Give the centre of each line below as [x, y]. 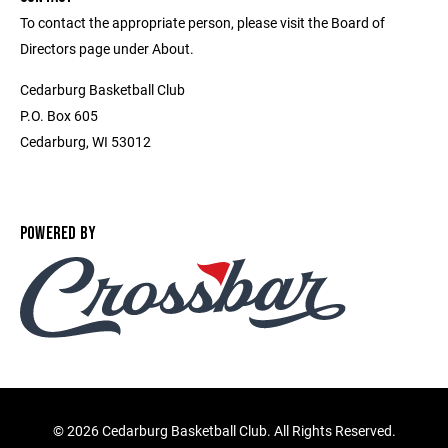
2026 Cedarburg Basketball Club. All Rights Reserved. [231, 431]
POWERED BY [58, 233]
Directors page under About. [107, 48]
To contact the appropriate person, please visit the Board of [202, 22]
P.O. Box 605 [59, 115]
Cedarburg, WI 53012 [85, 141]
